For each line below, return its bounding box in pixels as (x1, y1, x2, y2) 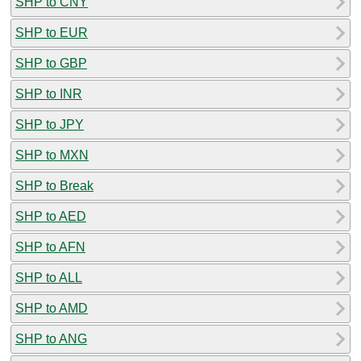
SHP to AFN (15, 239, 85, 254)
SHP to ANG (15, 331, 87, 346)
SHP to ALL (15, 270, 82, 284)
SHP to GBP (15, 56, 87, 70)
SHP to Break (15, 178, 93, 193)
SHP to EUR (15, 25, 88, 39)
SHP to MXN (15, 147, 89, 162)
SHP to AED (15, 209, 86, 223)
